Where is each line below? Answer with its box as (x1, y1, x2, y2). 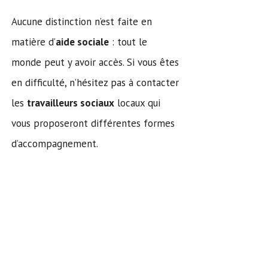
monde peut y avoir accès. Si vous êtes (11, 55, 179, 69)
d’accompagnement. (11, 136, 98, 150)
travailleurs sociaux (27, 96, 114, 109)
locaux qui (114, 96, 160, 109)
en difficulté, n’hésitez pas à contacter (11, 75, 179, 89)
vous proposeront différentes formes (11, 116, 175, 130)
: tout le (109, 35, 147, 48)
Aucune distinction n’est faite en (11, 14, 152, 28)
